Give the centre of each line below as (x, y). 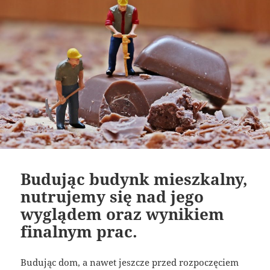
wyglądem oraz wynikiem (123, 214)
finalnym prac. (79, 231)
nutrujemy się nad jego (112, 196)
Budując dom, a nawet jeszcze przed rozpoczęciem (130, 262)
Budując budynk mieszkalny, (134, 179)
